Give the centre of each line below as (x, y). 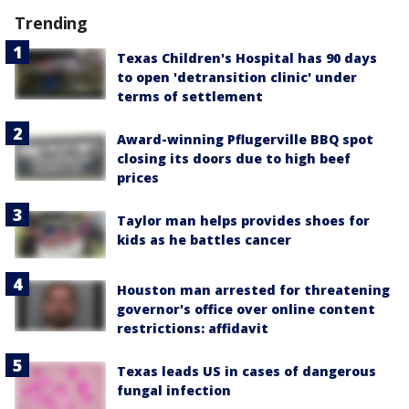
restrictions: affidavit (193, 328)
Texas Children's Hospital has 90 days (247, 58)
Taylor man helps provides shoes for (243, 220)
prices (138, 177)
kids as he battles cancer (204, 239)
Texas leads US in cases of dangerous (246, 371)
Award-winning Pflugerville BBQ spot (245, 139)
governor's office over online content (246, 309)
